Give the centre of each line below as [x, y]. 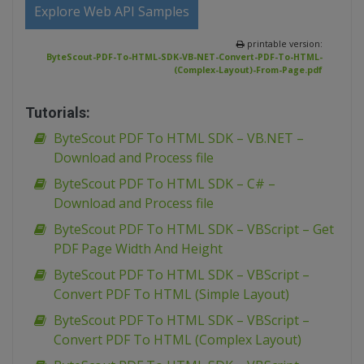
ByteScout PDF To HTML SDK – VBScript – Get [194, 229]
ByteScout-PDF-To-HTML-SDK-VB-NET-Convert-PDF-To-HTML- [184, 57]
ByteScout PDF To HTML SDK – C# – [165, 184]
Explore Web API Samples [112, 11]
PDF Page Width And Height [138, 249]
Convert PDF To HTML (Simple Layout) [171, 294]
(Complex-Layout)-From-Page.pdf [248, 70]
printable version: [284, 44]
